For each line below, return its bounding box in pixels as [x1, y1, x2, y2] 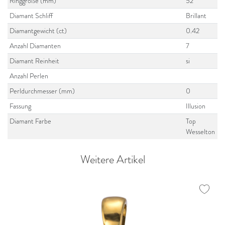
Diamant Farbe [10, 116, 52, 126]
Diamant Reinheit [10, 56, 60, 66]
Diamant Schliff [10, 11, 53, 21]
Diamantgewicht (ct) [10, 26, 67, 36]
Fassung [10, 101, 32, 111]
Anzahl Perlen [10, 71, 49, 81]
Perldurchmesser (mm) [10, 86, 75, 96]
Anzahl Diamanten [10, 41, 61, 51]
